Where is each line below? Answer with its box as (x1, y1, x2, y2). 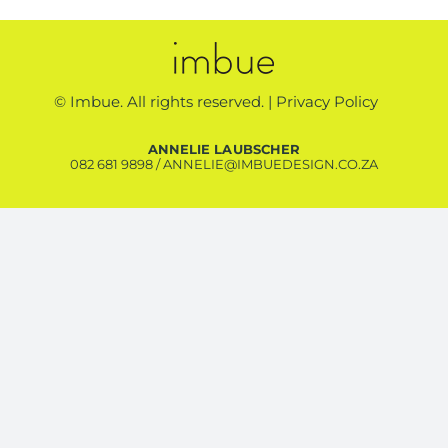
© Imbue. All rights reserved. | (53, 92, 276, 112)
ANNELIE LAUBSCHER (148, 141, 300, 158)
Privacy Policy (275, 92, 378, 112)
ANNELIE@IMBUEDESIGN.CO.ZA (162, 156, 379, 173)
